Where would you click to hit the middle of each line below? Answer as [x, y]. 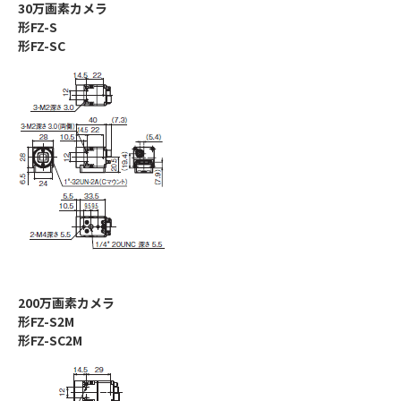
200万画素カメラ [66, 303]
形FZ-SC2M [50, 341]
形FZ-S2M [46, 322]
